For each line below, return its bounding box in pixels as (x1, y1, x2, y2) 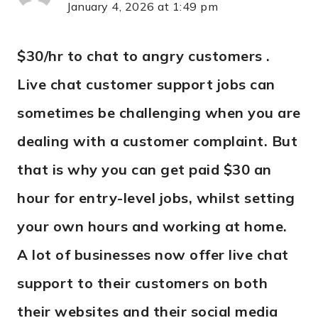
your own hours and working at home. (17, 216, 287, 235)
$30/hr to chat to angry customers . (17, 46, 270, 65)
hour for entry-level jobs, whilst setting (17, 188, 295, 207)
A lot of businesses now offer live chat (17, 245, 289, 263)
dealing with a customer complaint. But (17, 131, 297, 150)
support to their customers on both (17, 273, 268, 292)
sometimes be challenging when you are (17, 103, 301, 121)
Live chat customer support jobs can (17, 75, 275, 93)
